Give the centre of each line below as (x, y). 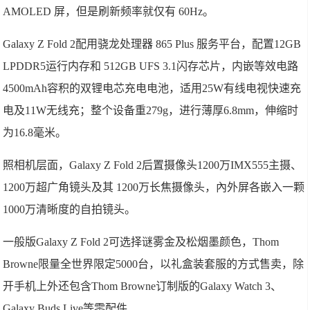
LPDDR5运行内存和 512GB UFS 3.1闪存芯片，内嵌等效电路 (151, 66)
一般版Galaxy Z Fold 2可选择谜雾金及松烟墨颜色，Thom (141, 241)
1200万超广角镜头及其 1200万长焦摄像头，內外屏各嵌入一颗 (154, 187)
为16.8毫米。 (35, 132)
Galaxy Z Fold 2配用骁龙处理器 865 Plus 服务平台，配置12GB (152, 44)
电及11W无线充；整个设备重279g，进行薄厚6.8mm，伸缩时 (151, 110)
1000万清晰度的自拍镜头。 (70, 209)
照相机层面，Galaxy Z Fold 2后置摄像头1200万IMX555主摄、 (153, 165)
